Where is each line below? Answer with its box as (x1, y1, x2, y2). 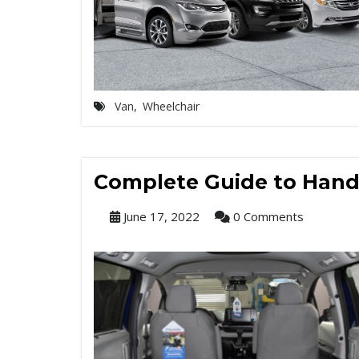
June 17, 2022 (120, 208, 200, 224)
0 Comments (230, 208, 304, 224)
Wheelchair (143, 99, 200, 114)
